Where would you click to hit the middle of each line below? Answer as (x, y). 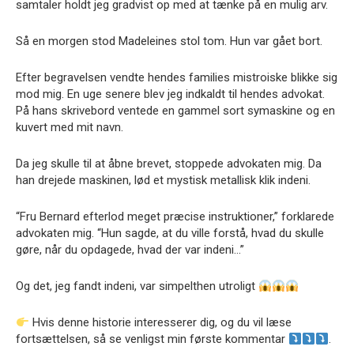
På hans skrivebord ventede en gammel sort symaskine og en (175, 111)
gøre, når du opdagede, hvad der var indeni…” (130, 250)
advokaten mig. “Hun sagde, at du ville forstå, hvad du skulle (170, 233)
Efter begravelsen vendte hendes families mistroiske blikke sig (177, 77)
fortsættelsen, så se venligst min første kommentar (152, 339)
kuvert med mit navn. (70, 127)
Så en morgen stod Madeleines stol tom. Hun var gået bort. (169, 41)
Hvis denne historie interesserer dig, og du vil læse (161, 322)
